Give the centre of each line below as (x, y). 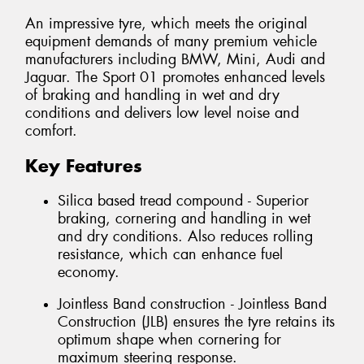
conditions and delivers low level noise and (162, 113)
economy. (89, 272)
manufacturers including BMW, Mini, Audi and (175, 60)
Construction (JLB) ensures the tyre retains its (196, 322)
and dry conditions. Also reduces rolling (185, 236)
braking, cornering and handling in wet (184, 218)
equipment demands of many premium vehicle (171, 42)
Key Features (84, 166)
